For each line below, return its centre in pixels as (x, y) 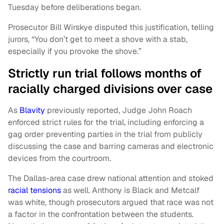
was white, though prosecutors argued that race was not (111, 202)
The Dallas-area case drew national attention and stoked (111, 178)
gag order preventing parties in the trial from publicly (105, 134)
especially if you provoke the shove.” (75, 51)
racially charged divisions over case (110, 88)
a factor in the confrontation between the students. (101, 214)
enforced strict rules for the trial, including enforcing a (106, 122)
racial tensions (34, 190)
